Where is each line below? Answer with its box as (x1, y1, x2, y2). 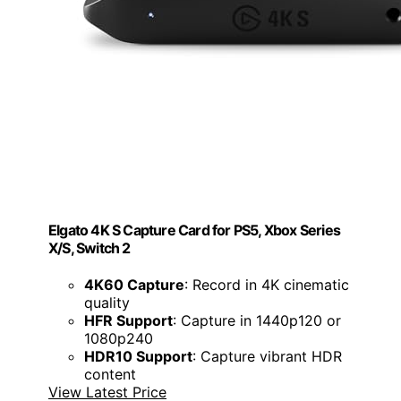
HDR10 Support (84, 346, 192, 365)
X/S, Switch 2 (48, 238, 131, 257)
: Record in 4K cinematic (184, 275, 349, 294)
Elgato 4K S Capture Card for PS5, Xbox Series (48, 220, 341, 239)
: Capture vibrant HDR (192, 346, 342, 365)
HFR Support (84, 311, 173, 329)
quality (84, 293, 130, 311)
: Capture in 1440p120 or (173, 311, 341, 329)
